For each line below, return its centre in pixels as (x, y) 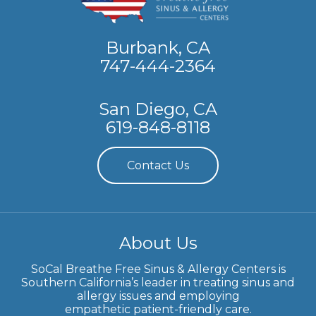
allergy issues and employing (158, 296)
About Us (158, 243)
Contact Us (158, 165)
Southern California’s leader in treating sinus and (158, 282)
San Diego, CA (158, 109)
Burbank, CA (158, 47)
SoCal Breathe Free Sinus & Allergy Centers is (158, 269)
